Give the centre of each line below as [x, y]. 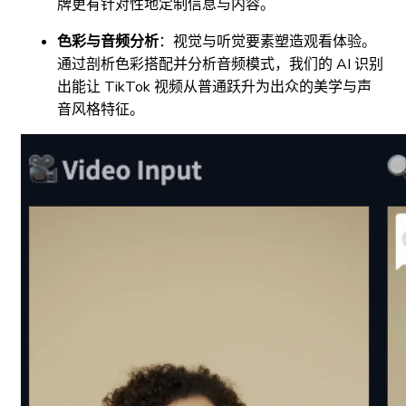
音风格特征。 [101, 110]
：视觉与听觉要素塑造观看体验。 [267, 42]
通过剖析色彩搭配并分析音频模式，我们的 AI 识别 [220, 65]
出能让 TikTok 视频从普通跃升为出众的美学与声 [214, 87]
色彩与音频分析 [108, 42]
